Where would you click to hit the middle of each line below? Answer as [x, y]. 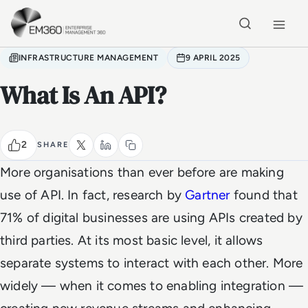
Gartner [208, 195]
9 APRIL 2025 [213, 58]
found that [264, 195]
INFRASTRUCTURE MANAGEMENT [88, 58]
